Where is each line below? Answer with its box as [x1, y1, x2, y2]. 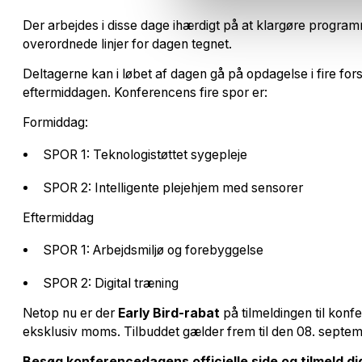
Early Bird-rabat [118, 305, 220, 321]
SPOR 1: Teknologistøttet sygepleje [42, 147, 247, 162]
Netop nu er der [23, 305, 118, 321]
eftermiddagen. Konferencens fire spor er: [23, 84, 267, 100]
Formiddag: [23, 114, 88, 130]
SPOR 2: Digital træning [42, 275, 179, 291]
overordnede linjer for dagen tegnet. [23, 36, 232, 52]
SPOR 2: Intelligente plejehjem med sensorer [42, 179, 303, 196]
